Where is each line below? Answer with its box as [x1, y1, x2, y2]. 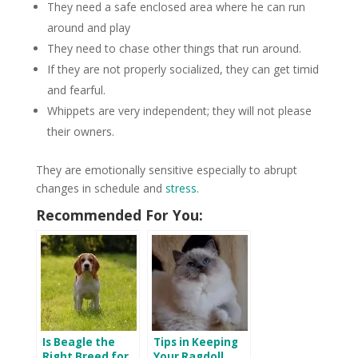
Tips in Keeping [153, 335, 238, 350]
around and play [46, 20, 130, 36]
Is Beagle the [42, 335, 115, 350]
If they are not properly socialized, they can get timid [46, 62, 319, 78]
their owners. [46, 124, 114, 140]
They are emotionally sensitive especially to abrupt [35, 162, 297, 178]
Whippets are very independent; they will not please [46, 103, 312, 119]
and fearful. [46, 82, 105, 98]
